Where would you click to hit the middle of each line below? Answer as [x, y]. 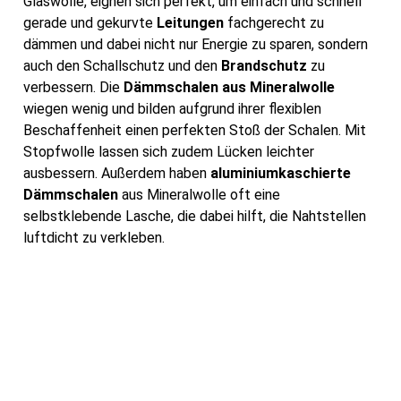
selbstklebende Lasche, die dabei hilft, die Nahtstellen [195, 217]
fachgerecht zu [274, 23]
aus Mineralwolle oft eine [199, 195]
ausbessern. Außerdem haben [117, 174]
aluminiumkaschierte [281, 174]
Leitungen [190, 23]
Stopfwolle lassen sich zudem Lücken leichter [169, 152]
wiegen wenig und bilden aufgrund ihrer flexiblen [172, 109]
